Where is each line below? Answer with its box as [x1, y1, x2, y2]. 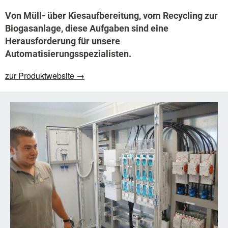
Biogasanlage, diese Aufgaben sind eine [5, 23, 168, 34]
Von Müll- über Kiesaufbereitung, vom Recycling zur [5, 10, 218, 21]
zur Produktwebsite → [5, 70, 84, 82]
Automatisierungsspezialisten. [5, 48, 131, 60]
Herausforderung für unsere [5, 36, 120, 47]
